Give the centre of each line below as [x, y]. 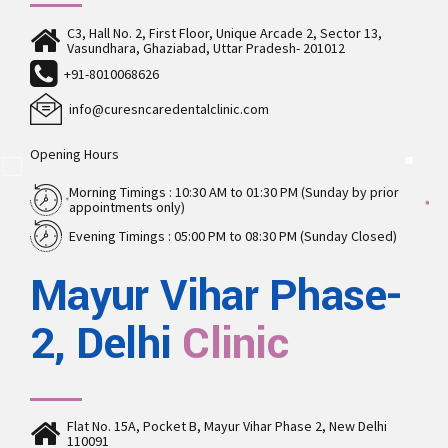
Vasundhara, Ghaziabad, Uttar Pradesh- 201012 [206, 47]
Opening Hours [74, 154]
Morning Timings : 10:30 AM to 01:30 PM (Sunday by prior [234, 192]
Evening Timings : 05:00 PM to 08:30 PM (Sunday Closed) [233, 236]
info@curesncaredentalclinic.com [169, 108]
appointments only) [127, 207]
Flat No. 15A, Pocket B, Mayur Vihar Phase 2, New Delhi [227, 426]
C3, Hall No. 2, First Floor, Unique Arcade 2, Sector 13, [224, 32]
